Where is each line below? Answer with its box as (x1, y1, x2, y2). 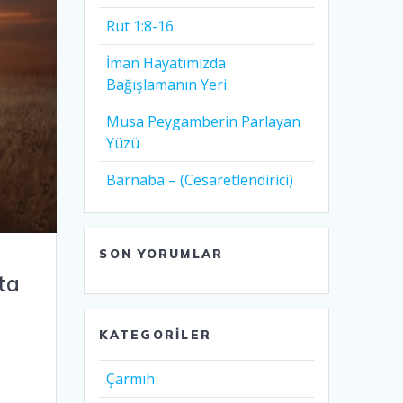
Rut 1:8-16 (106, 16, 175, 37)
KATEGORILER (99, 327, 212, 343)
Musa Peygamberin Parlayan (106, 112, 301, 132)
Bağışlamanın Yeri (106, 75, 228, 95)
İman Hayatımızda (106, 53, 227, 74)
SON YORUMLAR (99, 246, 224, 262)
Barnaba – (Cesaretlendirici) (106, 170, 294, 191)
